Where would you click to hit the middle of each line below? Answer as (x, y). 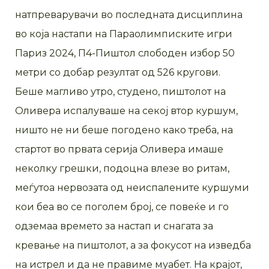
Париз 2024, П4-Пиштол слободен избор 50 (125, 53)
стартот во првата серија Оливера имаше (119, 150)
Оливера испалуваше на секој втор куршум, (126, 111)
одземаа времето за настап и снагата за (114, 226)
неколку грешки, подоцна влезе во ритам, (122, 169)
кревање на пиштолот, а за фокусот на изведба (133, 246)
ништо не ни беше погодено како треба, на (124, 130)
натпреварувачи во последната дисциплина (129, 15)
